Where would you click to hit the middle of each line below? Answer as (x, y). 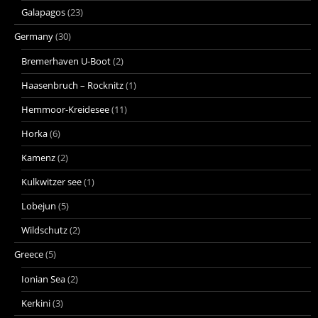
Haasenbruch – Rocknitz (72, 85)
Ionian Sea (43, 279)
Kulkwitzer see (51, 181)
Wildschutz (44, 230)
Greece (29, 254)
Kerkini (36, 303)
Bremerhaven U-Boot (66, 61)
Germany (34, 36)
